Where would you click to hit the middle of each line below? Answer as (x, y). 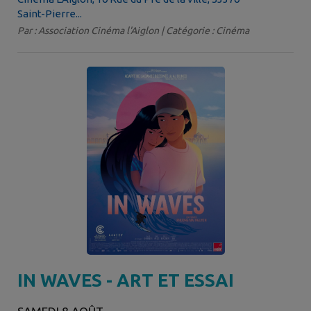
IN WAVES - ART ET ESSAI (126, 280)
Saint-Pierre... (50, 13)
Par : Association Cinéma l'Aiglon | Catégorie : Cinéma (133, 30)
